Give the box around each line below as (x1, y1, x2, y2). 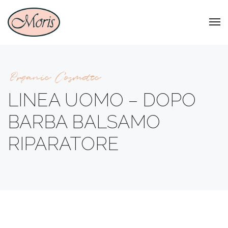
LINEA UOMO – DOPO (8, 89, 196, 110)
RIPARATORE (8, 132, 119, 154)
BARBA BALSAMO (8, 110, 160, 132)
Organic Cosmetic (10, 69, 101, 86)
